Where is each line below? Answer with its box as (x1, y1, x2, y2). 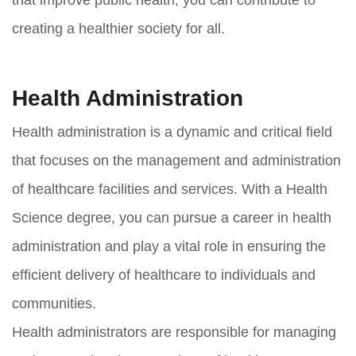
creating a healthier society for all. (12, 20, 225, 37)
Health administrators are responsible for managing (12, 323, 336, 340)
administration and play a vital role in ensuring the (12, 238, 326, 254)
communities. (12, 295, 96, 311)
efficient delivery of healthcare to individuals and (12, 266, 315, 283)
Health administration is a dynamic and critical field (12, 123, 332, 140)
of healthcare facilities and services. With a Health (12, 180, 327, 197)
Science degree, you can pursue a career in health (12, 209, 331, 226)
